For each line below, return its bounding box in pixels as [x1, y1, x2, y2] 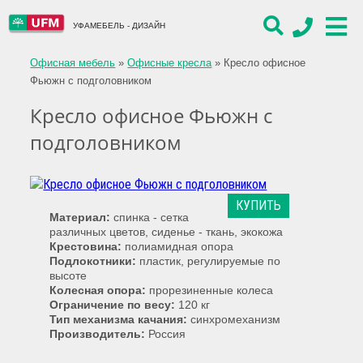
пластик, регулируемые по [136, 254, 281, 267]
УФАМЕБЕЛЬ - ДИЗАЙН [73, 21, 165, 30]
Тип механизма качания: [49, 312, 188, 326]
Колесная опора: [49, 283, 147, 297]
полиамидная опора [122, 239, 234, 253]
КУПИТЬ [236, 197, 282, 213]
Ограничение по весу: [49, 297, 176, 311]
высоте [49, 268, 88, 282]
